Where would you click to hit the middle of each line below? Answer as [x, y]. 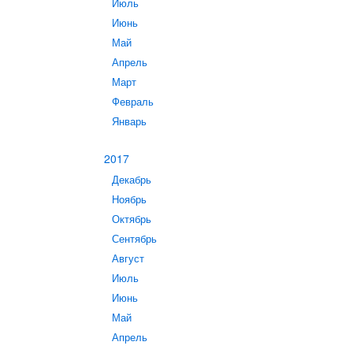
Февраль [133, 102]
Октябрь [132, 219]
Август [128, 258]
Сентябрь [134, 239]
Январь [129, 121]
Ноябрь [129, 199]
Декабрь [132, 180]
